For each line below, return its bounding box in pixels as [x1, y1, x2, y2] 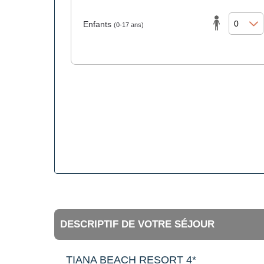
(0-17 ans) [114, 21, 144, 29]
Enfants [83, 19, 114, 29]
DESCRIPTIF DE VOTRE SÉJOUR [60, 219, 214, 230]
